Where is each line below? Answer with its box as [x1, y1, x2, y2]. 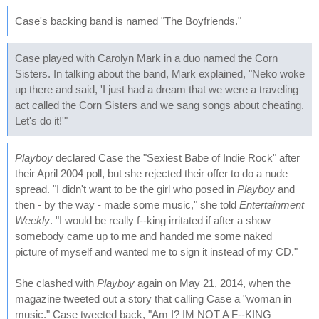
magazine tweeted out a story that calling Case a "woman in [15, 293, 291, 305]
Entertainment [239, 199, 304, 211]
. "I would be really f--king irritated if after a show [50, 214, 271, 226]
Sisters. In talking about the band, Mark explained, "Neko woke [15, 68, 305, 80]
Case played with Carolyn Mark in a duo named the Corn [15, 52, 278, 64]
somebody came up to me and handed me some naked [15, 230, 272, 242]
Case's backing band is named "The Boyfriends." [15, 15, 241, 27]
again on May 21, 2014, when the [135, 277, 291, 289]
